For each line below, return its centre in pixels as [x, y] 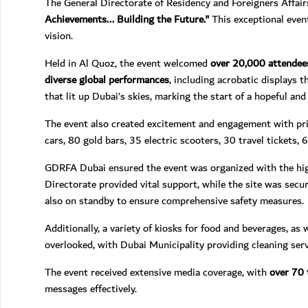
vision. [59, 35]
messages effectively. [91, 288]
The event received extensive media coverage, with [157, 272]
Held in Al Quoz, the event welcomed [128, 63]
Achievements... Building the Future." [127, 19]
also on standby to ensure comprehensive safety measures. [174, 200]
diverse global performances [107, 79]
